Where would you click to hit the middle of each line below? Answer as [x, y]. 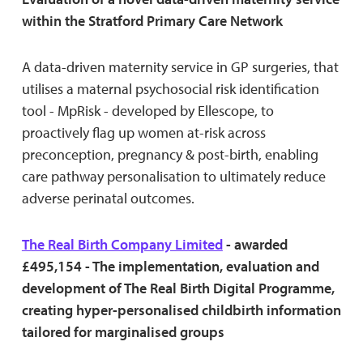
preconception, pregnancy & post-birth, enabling [170, 154]
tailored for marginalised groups [123, 331]
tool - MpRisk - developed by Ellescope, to [147, 110]
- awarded [255, 244]
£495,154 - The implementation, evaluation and [170, 266]
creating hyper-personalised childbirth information [181, 310]
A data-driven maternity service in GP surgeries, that [180, 66]
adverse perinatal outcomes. [108, 198]
